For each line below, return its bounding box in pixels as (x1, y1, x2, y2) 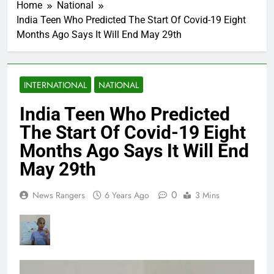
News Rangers (32, 189, 85, 202)
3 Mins (195, 189, 220, 202)
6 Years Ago (105, 189, 149, 202)
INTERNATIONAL (24, 79, 87, 92)
